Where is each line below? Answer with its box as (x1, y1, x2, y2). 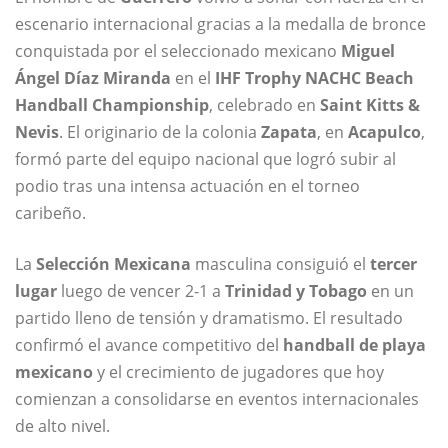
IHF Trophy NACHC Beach (215, 67, 414, 90)
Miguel (341, 40, 395, 63)
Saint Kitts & (320, 94, 420, 117)
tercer (370, 253, 417, 276)
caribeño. (15, 202, 86, 225)
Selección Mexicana (36, 253, 191, 276)
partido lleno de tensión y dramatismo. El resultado (15, 307, 403, 330)
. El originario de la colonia (59, 121, 261, 144)
